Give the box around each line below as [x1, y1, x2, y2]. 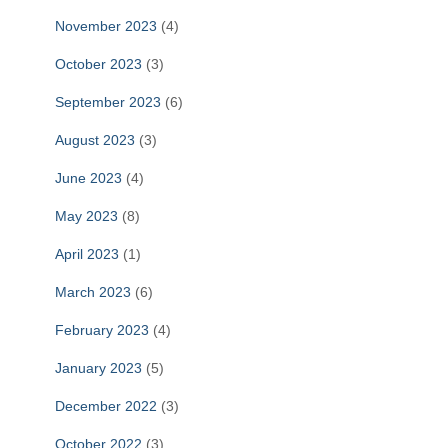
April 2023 [55, 246, 119, 263]
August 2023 [55, 132, 135, 149]
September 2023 [55, 94, 161, 111]
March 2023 [55, 284, 131, 301]
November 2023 [55, 18, 157, 35]
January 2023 [55, 360, 142, 377]
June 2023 [55, 170, 122, 187]
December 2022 [55, 398, 157, 415]
